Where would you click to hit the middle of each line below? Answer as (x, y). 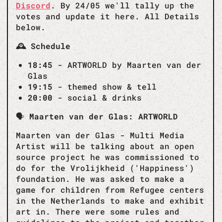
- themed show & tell (105, 86)
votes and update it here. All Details (108, 16)
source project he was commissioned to (108, 157)
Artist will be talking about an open (105, 146)
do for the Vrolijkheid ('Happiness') (105, 167)
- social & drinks (97, 97)
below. (31, 27)
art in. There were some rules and (98, 211)
